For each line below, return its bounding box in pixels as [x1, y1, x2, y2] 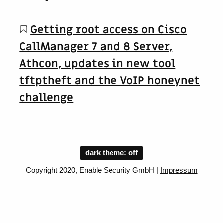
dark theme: [85, 149, 128, 157]
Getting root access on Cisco [30, 22, 187, 37]
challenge [19, 90, 74, 105]
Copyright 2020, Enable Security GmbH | [25, 166, 160, 174]
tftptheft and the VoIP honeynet [19, 73, 200, 88]
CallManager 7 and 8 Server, [19, 39, 173, 54]
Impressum [160, 166, 198, 174]
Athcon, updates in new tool [19, 56, 176, 71]
